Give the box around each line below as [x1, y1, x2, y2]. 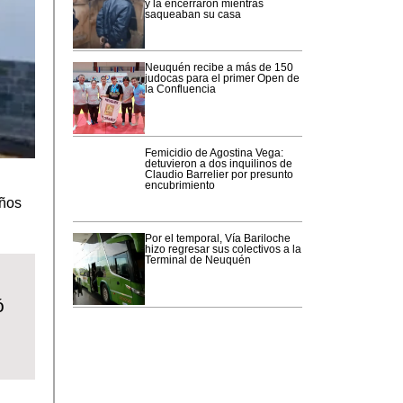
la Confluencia [145, 82, 216, 95]
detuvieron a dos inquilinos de [145, 157, 292, 170]
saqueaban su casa [145, 7, 241, 21]
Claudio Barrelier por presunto [145, 167, 293, 181]
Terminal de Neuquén [145, 253, 254, 266]
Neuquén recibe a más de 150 [145, 60, 293, 74]
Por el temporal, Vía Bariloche [145, 231, 291, 245]
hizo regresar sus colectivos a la [145, 242, 301, 255]
